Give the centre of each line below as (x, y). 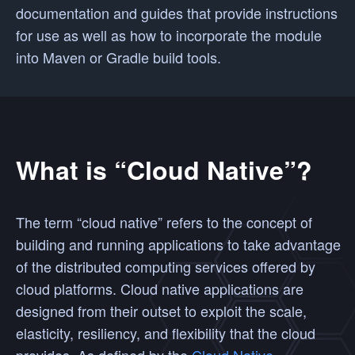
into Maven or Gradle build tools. (118, 57)
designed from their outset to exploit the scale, (161, 311)
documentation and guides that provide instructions (177, 13)
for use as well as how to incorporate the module (169, 35)
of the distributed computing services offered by (166, 266)
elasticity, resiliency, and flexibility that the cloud (166, 333)
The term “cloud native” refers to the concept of (164, 222)
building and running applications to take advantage (178, 244)
